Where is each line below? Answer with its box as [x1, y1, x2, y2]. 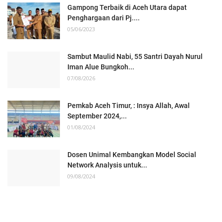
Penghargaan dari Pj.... [67, 13, 140, 22]
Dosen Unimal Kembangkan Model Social [67, 150, 196, 159]
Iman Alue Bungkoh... [67, 62, 134, 71]
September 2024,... [67, 111, 127, 120]
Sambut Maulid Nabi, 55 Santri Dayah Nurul [67, 52, 203, 60]
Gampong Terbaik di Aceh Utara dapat [67, 3, 187, 11]
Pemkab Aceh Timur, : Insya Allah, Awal [67, 101, 190, 110]
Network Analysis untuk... [67, 161, 147, 169]
